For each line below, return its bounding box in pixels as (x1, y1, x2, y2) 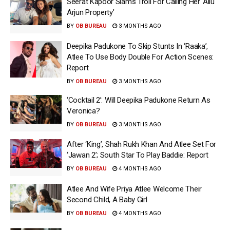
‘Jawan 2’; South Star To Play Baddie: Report (67, 150, 208, 160)
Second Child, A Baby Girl (67, 195, 147, 204)
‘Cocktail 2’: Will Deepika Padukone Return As (67, 95, 210, 105)
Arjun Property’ (67, 8, 114, 17)
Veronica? (67, 106, 100, 116)
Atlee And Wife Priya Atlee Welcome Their (67, 184, 202, 194)
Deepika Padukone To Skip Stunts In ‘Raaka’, (67, 41, 208, 51)
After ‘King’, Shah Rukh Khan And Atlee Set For (67, 140, 217, 149)
